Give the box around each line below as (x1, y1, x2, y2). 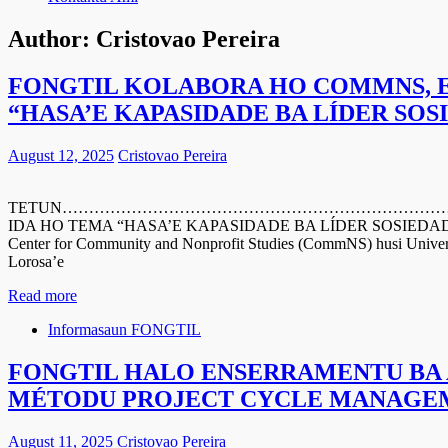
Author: (8, 25, 96, 52)
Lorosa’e (8, 252, 64, 270)
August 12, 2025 (8, 146, 114, 164)
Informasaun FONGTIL (48, 320, 201, 338)
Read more (8, 286, 77, 304)
